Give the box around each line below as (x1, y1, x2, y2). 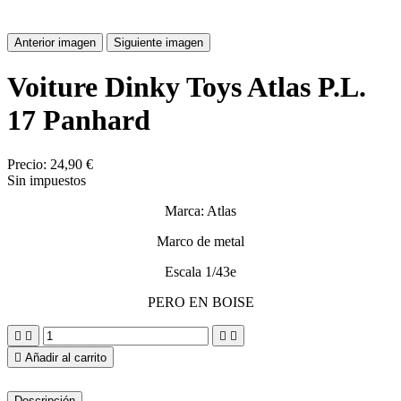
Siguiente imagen (114, 36, 203, 49)
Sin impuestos (7, 172, 86, 188)
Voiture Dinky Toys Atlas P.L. (7, 71, 366, 104)
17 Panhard (7, 104, 150, 137)
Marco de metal (157, 233, 244, 249)
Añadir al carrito (25, 350, 107, 364)
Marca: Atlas (165, 202, 236, 218)
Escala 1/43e (165, 263, 236, 279)
